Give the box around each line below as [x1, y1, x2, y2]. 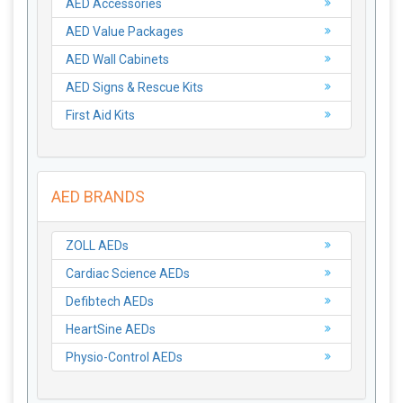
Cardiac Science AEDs [66, 266, 190, 281]
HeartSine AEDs [66, 322, 156, 336]
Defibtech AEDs [66, 294, 154, 309]
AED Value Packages [66, 24, 184, 39]
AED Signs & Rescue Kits [66, 80, 203, 94]
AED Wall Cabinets [66, 52, 169, 67]
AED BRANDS [51, 187, 145, 206]
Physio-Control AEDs [66, 350, 183, 364]
